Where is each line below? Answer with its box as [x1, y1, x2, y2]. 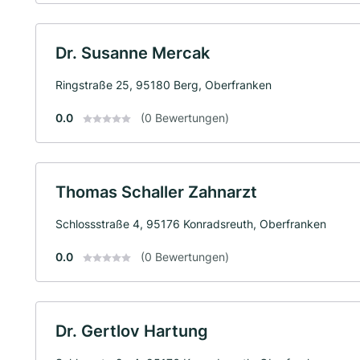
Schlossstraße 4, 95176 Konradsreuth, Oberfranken [55, 216, 326, 231]
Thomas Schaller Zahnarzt [55, 182, 257, 202]
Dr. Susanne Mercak [55, 43, 210, 63]
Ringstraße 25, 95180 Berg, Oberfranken [55, 77, 272, 92]
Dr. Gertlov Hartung [55, 321, 208, 341]
